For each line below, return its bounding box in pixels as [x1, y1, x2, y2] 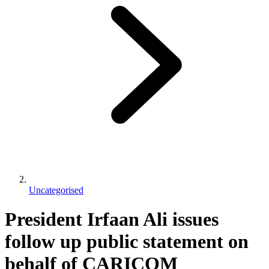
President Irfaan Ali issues [5, 208, 219, 231]
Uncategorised [29, 184, 83, 195]
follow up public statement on [5, 231, 249, 253]
